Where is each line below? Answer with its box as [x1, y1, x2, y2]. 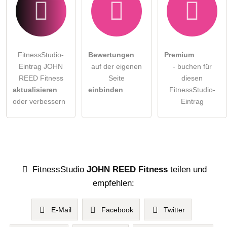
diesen [181, 74, 203, 83]
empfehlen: [93, 177, 134, 188]
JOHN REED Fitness [86, 164, 168, 174]
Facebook [101, 205, 134, 214]
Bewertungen [88, 51, 135, 59]
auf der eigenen [91, 62, 142, 71]
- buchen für [172, 62, 212, 71]
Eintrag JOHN [19, 62, 63, 71]
